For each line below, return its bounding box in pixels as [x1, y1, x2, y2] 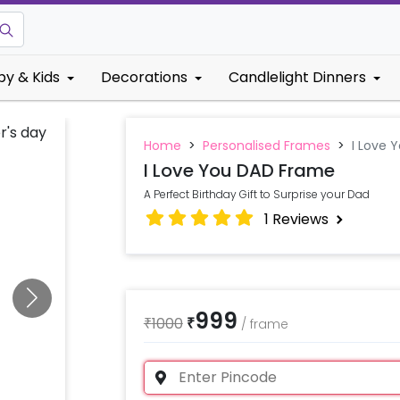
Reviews [268, 208, 332, 229]
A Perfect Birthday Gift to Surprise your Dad [143, 187, 370, 202]
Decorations [101, 67, 187, 87]
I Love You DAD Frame [143, 158, 335, 183]
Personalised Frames [202, 137, 330, 154]
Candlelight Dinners [229, 67, 366, 87]
